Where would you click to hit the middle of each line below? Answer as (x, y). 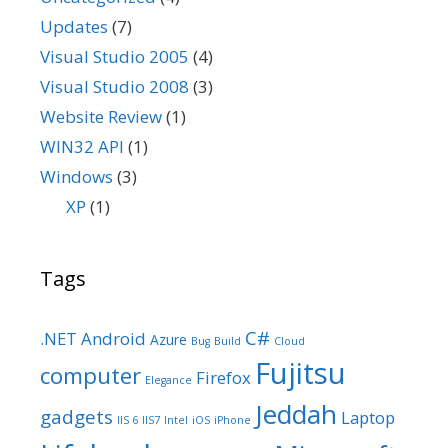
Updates (74, 26)
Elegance (168, 379)
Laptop (368, 417)
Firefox (223, 377)
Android (113, 338)
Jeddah (296, 413)
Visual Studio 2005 (114, 56)
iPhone (232, 419)
